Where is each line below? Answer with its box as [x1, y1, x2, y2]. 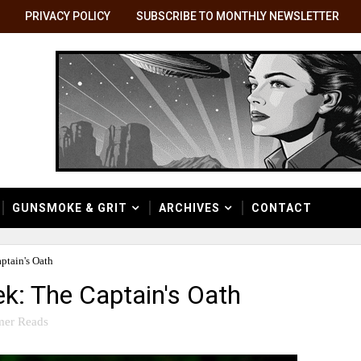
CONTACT [251, 201, 312, 214]
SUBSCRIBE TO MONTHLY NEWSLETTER [136, 10, 339, 23]
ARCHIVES [159, 201, 220, 214]
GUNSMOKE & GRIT [12, 201, 127, 214]
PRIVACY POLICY [25, 10, 110, 23]
